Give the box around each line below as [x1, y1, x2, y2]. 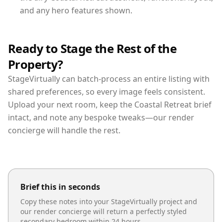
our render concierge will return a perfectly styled [20, 206, 187, 216]
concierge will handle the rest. [8, 124, 120, 136]
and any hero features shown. [20, 4, 132, 16]
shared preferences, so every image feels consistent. [8, 86, 205, 97]
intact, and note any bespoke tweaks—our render [8, 111, 194, 123]
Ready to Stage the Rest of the [8, 40, 176, 56]
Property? [8, 55, 63, 72]
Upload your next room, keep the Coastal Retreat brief [8, 99, 212, 110]
